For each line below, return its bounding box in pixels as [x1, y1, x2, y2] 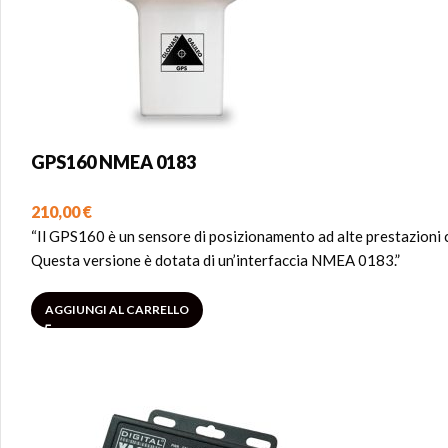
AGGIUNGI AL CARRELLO [45, 302, 189, 317]
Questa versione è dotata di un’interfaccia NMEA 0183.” [31, 251, 400, 269]
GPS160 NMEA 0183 [31, 151, 196, 173]
